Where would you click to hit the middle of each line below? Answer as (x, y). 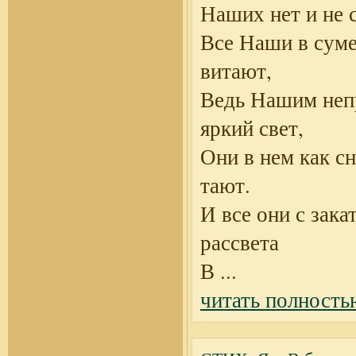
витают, (236, 71)
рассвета (240, 242)
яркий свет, (252, 128)
